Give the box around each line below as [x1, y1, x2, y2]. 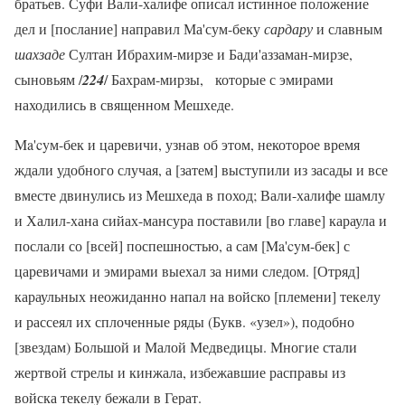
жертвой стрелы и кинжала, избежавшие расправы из [14, 363, 345, 382]
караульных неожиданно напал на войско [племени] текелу [14, 287, 381, 306]
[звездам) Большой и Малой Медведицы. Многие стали [14, 337, 357, 357]
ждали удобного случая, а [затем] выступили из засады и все [14, 160, 388, 180]
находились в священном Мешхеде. [14, 95, 234, 115]
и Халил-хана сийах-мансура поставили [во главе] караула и [14, 211, 387, 231]
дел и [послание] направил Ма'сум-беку [14, 19, 264, 39]
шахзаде [14, 44, 65, 64]
